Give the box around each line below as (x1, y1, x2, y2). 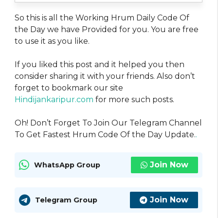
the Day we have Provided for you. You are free (15, 25, 199, 35)
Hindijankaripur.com (15, 95, 93, 105)
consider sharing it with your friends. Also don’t (15, 72, 195, 81)
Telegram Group (35, 195, 97, 204)
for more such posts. (93, 95, 174, 105)
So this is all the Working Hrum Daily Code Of (15, 13, 189, 23)
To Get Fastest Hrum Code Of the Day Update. (15, 130, 196, 140)
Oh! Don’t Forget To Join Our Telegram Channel (15, 118, 202, 128)
